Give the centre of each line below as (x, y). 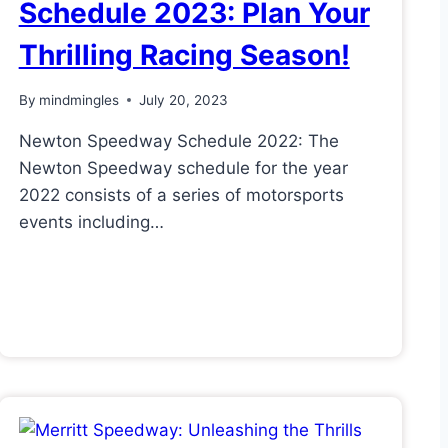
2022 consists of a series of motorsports (181, 194)
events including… (91, 221)
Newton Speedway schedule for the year (183, 167)
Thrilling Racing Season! (184, 55)
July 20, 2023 (183, 99)
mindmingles (78, 99)
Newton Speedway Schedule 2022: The (178, 140)
